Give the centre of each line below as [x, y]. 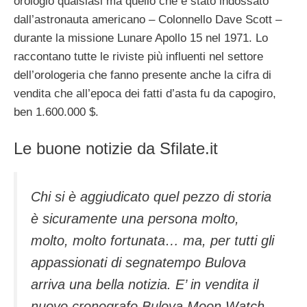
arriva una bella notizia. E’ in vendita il [145, 284]
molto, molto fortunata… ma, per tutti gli [152, 240]
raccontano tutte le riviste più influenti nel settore [138, 57]
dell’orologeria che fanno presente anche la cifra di [143, 75]
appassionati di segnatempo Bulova [138, 262]
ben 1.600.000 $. [56, 112]
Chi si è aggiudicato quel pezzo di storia [151, 196]
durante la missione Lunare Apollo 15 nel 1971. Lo [141, 38]
